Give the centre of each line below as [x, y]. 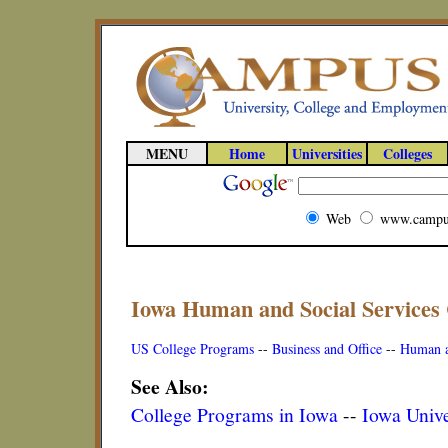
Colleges [407, 153]
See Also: [170, 386]
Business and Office [327, 348]
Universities [327, 153]
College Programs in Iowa [234, 414]
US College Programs [192, 348]
